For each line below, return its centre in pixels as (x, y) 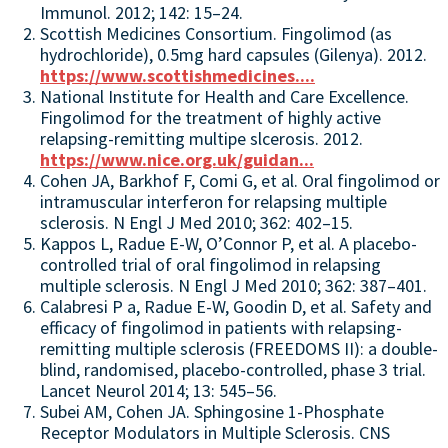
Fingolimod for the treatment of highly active (210, 117)
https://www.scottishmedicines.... (177, 75)
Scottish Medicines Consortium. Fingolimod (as (216, 33)
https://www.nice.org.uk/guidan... (177, 159)
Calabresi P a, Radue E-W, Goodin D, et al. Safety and (236, 306)
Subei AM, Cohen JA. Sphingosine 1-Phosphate (212, 411)
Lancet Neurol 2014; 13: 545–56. (158, 390)
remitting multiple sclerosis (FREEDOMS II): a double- (239, 348)
